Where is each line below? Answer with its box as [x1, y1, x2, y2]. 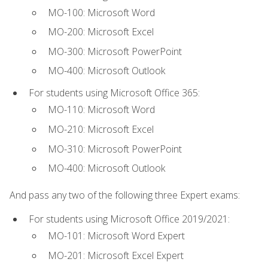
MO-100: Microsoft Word [48, 5, 155, 19]
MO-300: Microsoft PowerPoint [48, 44, 182, 58]
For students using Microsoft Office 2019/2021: [29, 212, 230, 226]
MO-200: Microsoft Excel [48, 25, 154, 39]
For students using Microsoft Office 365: [29, 86, 200, 100]
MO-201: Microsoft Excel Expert [48, 248, 184, 262]
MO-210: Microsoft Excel [48, 122, 154, 136]
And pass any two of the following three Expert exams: [10, 188, 240, 202]
